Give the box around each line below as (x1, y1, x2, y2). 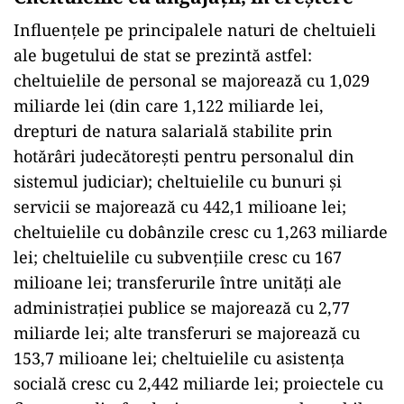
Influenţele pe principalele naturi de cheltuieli (14, 19, 376, 41)
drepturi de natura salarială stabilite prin (14, 120, 333, 142)
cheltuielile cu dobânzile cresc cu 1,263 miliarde (14, 221, 388, 243)
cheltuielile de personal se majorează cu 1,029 (14, 69, 370, 91)
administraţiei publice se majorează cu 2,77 (14, 297, 350, 318)
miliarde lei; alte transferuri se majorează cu (14, 322, 360, 344)
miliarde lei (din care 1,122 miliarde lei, (14, 95, 324, 116)
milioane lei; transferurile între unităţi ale (14, 271, 342, 293)
